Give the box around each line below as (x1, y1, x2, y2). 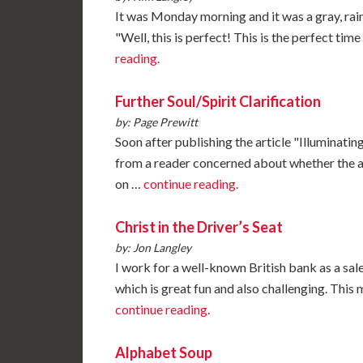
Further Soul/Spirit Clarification (115, 92, 321, 110)
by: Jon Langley (115, 240, 191, 254)
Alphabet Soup (115, 343, 212, 361)
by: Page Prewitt (115, 114, 198, 129)
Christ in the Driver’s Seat (115, 217, 283, 236)
